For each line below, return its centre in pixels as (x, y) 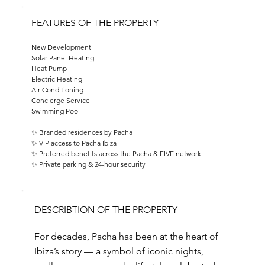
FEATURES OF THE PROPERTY (95, 23)
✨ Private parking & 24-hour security (88, 164)
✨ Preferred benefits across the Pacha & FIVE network (116, 153)
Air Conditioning (57, 90)
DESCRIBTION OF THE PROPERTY (106, 210)
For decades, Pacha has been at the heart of (126, 236)
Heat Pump (49, 68)
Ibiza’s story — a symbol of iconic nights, (119, 251)
